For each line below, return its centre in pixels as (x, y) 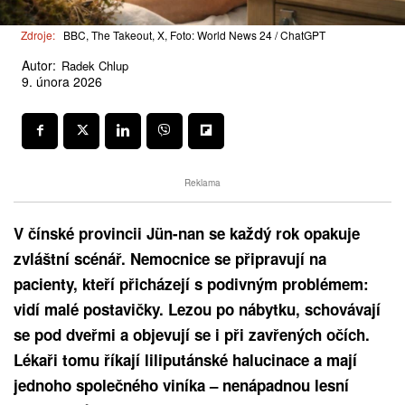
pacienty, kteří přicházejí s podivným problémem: (191, 283)
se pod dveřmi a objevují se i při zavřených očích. (192, 334)
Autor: (39, 65)
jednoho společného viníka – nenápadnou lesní (181, 385)
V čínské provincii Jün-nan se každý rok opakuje (187, 233)
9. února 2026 (62, 82)
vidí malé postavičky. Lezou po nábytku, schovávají (197, 309)
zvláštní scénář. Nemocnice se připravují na (170, 258)
